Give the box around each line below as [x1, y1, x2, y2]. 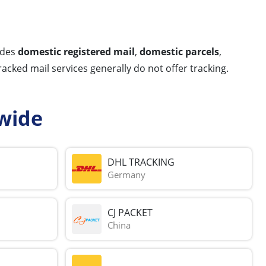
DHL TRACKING [107, 156, 175, 169]
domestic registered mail [18, 45, 135, 58]
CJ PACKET [107, 206, 153, 220]
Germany [107, 169, 146, 181]
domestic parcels [140, 45, 219, 58]
